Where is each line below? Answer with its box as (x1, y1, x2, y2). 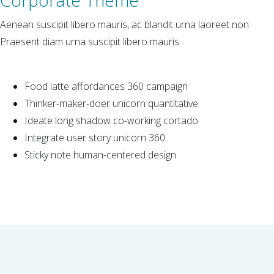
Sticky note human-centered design (24, 147, 176, 161)
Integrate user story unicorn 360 (24, 130, 165, 144)
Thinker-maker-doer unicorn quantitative (24, 96, 198, 110)
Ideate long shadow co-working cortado (24, 113, 198, 127)
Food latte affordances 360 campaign (24, 79, 188, 93)
